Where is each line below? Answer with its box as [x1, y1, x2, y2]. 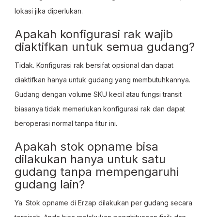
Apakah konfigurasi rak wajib [15, 27, 173, 41]
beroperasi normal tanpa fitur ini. [15, 119, 117, 127]
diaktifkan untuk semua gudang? [15, 40, 195, 54]
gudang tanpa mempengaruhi [15, 165, 179, 179]
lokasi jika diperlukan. [15, 7, 83, 15]
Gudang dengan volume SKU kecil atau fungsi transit [15, 90, 182, 98]
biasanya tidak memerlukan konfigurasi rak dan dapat [15, 105, 185, 113]
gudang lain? [15, 177, 85, 191]
